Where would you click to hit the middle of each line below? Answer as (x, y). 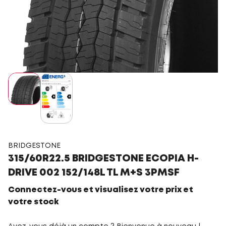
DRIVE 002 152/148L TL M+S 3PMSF (94, 173)
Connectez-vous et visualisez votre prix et (101, 190)
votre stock (33, 202)
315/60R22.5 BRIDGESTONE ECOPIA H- (103, 158)
